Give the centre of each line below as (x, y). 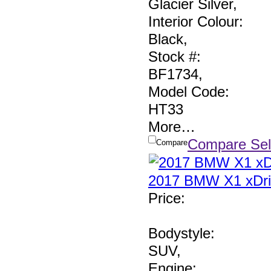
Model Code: (189, 92)
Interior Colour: (196, 22)
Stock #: (175, 57)
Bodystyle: (181, 233)
